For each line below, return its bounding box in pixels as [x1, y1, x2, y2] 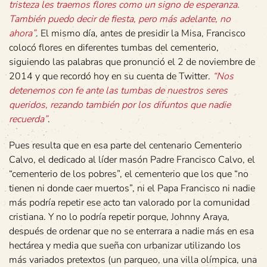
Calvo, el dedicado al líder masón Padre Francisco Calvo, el [9, 153, 255, 166]
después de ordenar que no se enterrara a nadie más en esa [9, 224, 254, 238]
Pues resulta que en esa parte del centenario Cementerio [9, 138, 242, 152]
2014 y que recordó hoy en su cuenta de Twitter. [9, 69, 213, 83]
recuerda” [9, 112, 48, 126]
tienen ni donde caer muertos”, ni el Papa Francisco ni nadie [9, 181, 255, 195]
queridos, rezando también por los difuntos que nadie [9, 98, 231, 111]
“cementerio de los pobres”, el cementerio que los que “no [9, 167, 249, 181]
